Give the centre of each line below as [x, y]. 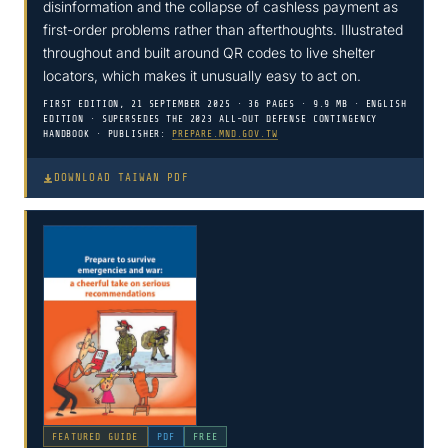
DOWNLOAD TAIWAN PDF [121, 178]
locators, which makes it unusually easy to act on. [202, 76]
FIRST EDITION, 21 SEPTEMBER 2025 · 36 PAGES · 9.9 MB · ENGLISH [225, 104]
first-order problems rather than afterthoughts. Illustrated [223, 30]
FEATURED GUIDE [95, 437]
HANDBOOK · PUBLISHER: [108, 134]
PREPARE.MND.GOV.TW [225, 134]
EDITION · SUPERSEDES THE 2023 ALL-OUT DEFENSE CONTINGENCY [210, 119]
